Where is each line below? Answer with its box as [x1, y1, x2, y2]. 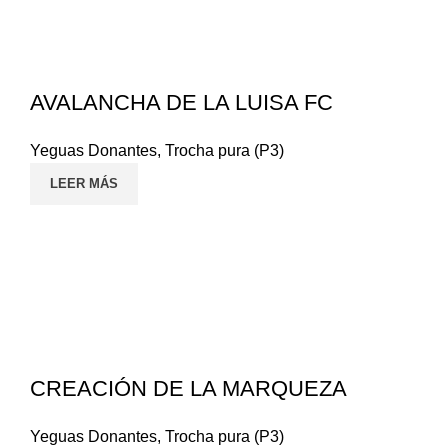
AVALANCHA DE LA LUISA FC [30, 89, 333, 115]
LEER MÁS [50, 175, 118, 191]
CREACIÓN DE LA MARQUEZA [30, 375, 347, 401]
